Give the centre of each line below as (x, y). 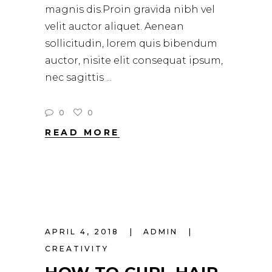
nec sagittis (76, 78)
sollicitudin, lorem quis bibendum (131, 44)
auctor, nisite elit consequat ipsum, (134, 61)
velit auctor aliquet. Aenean (114, 27)
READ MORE (82, 133)
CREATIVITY (77, 249)
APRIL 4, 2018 (84, 232)
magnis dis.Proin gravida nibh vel (130, 10)
